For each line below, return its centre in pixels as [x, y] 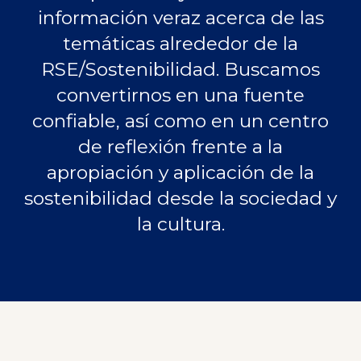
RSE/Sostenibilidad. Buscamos [180, 70]
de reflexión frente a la [180, 147]
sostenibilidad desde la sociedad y [180, 199]
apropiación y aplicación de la [180, 173]
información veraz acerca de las [180, 18]
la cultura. [180, 224]
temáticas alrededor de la [180, 44]
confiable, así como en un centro [180, 121]
